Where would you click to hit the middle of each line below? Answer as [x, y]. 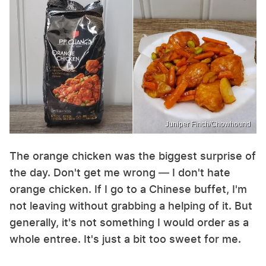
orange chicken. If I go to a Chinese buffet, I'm [128, 189]
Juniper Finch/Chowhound [208, 124]
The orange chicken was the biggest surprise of [133, 156]
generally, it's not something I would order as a [129, 223]
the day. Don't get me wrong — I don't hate [120, 173]
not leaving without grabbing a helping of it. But [131, 206]
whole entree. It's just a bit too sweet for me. [125, 239]
